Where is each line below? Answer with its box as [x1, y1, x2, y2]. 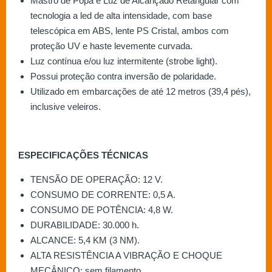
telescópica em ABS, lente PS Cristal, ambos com [30, 25, 229, 36]
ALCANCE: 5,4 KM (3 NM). [30, 235, 140, 246]
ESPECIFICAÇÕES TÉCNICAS [18, 150, 148, 161]
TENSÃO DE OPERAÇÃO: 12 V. [30, 174, 163, 185]
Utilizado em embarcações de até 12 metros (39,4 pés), [30, 86, 251, 97]
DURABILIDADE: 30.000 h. [30, 220, 139, 231]
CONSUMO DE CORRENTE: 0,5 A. [30, 189, 175, 200]
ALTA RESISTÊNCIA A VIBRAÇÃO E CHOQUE [30, 250, 222, 261]
